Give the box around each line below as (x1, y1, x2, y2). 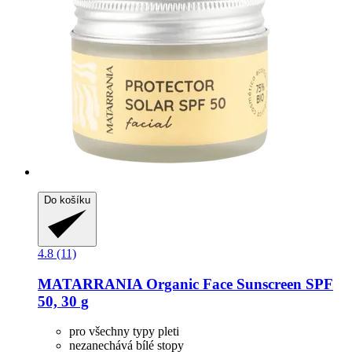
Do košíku (44, 193, 90, 206)
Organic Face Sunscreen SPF (142, 275, 333, 292)
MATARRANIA (38, 275, 142, 292)
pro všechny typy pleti (69, 324, 179, 339)
